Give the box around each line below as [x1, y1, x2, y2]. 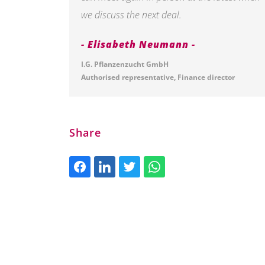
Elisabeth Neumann [88, 38, 189, 51]
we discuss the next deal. [81, 8, 182, 22]
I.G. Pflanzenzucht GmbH [81, 59, 169, 70]
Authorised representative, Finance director [81, 72, 235, 83]
